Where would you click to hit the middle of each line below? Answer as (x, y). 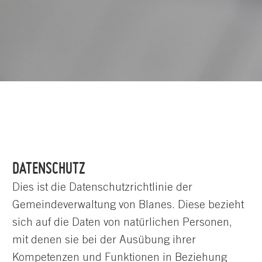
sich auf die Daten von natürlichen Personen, (122, 223)
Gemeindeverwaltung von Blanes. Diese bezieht (128, 205)
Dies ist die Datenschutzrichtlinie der (102, 188)
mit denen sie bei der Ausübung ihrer (104, 240)
